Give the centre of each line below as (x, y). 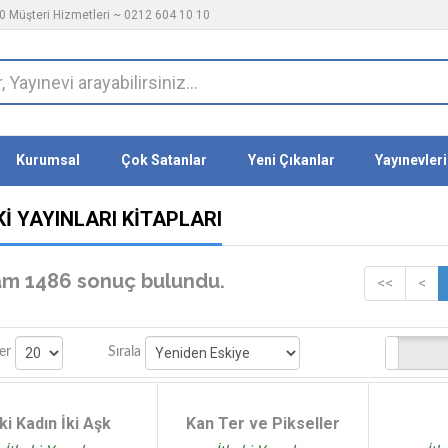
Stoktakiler (292, 351)
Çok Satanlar (163, 160)
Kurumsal (48, 160)
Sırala (125, 352)
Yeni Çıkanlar (291, 160)
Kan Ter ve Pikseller (263, 423)
